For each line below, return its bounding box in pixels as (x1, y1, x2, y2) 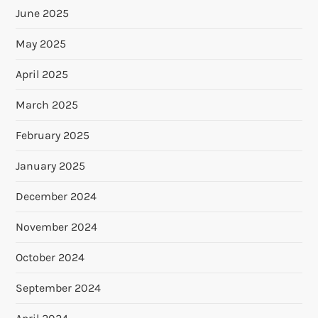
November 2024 (16, 220, 98, 234)
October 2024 (16, 251, 85, 265)
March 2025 (16, 98, 79, 112)
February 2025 (16, 128, 90, 143)
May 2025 (16, 37, 67, 51)
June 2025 (16, 6, 70, 21)
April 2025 (16, 67, 69, 82)
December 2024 (16, 190, 97, 204)
